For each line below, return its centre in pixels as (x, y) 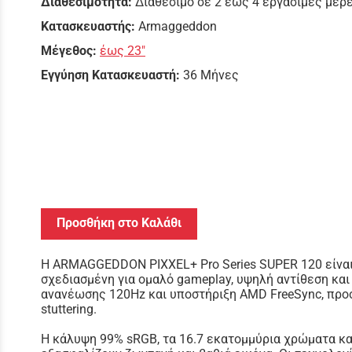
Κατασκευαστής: (90, 26)
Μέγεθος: (70, 51)
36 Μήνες (211, 75)
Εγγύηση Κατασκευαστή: (110, 75)
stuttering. (69, 309)
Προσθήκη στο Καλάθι (119, 222)
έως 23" (123, 51)
